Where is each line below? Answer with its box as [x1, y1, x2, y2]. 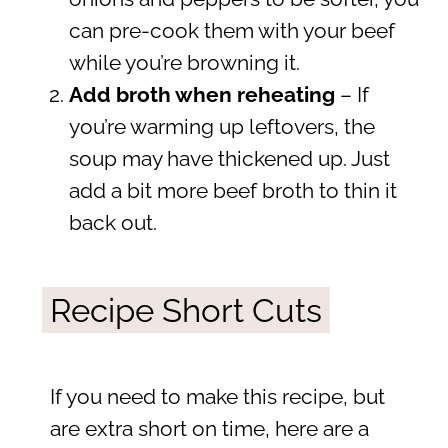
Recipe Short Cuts [49, 290, 322, 330]
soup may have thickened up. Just [68, 146, 390, 171]
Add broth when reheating [68, 82, 340, 107]
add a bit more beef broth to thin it [68, 178, 397, 203]
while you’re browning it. [68, 50, 300, 75]
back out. [68, 210, 157, 235]
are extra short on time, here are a [49, 416, 369, 441]
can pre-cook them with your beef [68, 18, 395, 43]
